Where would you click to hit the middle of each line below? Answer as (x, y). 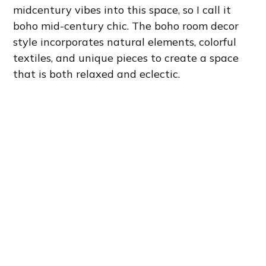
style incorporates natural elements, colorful (125, 42)
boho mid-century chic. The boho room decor (126, 26)
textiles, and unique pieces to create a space (126, 58)
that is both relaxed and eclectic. (97, 74)
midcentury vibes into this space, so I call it (122, 10)
